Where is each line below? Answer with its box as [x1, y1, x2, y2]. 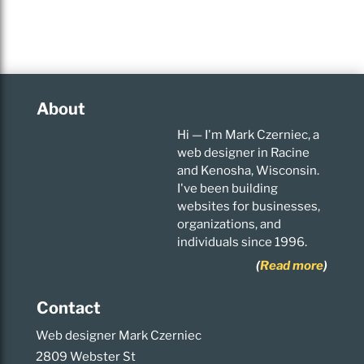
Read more [260, 258, 324, 273]
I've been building [177, 180, 279, 196]
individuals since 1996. [177, 234, 308, 249]
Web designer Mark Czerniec [35, 328, 201, 343]
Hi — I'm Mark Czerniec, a [177, 127, 320, 142]
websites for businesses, [177, 198, 321, 214]
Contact [36, 298, 101, 318]
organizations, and [177, 216, 282, 232]
